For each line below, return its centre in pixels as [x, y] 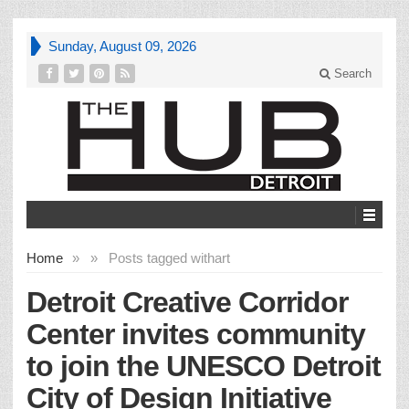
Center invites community [196, 334]
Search [351, 73]
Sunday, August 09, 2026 [122, 46]
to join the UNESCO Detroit [204, 366]
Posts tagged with [162, 257]
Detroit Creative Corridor [187, 302]
